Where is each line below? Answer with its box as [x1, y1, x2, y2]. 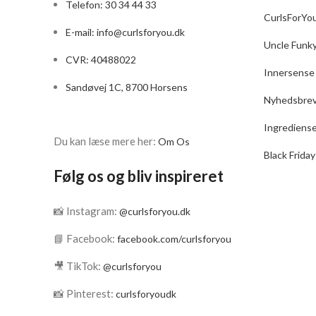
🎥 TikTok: [54, 260, 103, 272]
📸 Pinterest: [54, 287, 116, 300]
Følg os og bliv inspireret [54, 166, 224, 186]
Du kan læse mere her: [54, 135, 158, 147]
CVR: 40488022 [66, 54, 136, 66]
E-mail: [66, 26, 97, 38]
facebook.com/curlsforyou [117, 233, 231, 245]
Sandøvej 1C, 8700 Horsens [66, 81, 188, 93]
